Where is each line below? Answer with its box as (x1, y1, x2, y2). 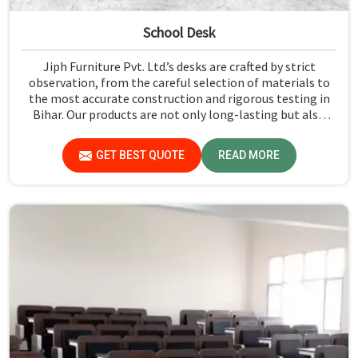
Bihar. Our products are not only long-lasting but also (33, 105, 325, 122)
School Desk (142, 22, 216, 42)
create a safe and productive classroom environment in (29, 121, 329, 138)
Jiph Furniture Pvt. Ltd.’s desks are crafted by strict (42, 58, 316, 74)
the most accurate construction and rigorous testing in (28, 89, 330, 106)
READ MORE (217, 148, 280, 161)
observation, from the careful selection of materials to (28, 74, 330, 90)
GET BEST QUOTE (95, 148, 185, 161)
